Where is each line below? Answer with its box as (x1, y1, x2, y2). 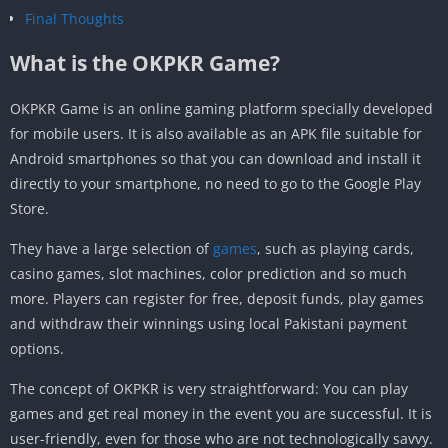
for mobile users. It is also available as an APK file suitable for (10, 123, 422, 143)
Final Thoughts (25, 8, 124, 28)
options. (10, 338, 64, 358)
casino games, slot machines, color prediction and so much (10, 263, 407, 283)
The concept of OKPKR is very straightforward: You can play (10, 378, 408, 398)
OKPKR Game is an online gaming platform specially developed (10, 98, 433, 118)
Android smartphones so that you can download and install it (10, 148, 421, 168)
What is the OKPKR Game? (10, 48, 280, 77)
